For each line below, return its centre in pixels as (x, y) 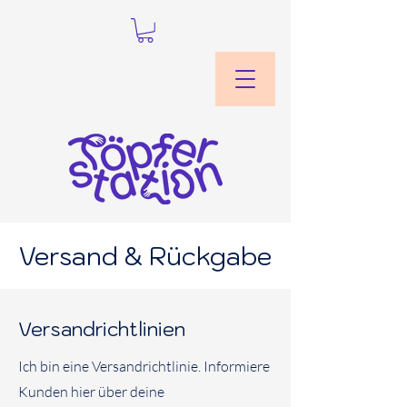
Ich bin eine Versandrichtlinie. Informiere (144, 366)
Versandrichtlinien (102, 328)
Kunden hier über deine (91, 391)
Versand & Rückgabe (145, 255)
